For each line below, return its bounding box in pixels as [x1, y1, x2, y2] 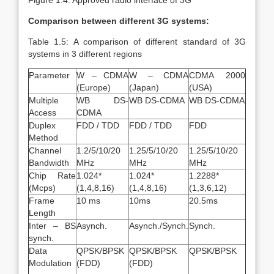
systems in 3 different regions [28, 49, 142, 59]
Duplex [29, 120, 56, 130]
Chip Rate [29, 171, 76, 180]
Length [29, 208, 56, 218]
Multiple [29, 95, 59, 105]
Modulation [29, 258, 72, 268]
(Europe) [76, 83, 111, 92]
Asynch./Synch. [129, 221, 188, 231]
